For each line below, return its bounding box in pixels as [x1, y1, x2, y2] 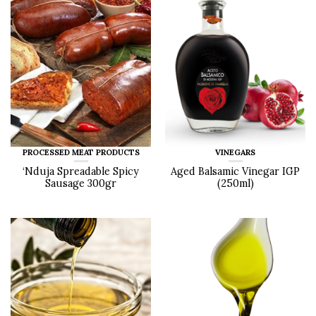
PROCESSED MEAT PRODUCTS [22, 147, 140, 158]
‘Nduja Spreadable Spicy [23, 165, 139, 178]
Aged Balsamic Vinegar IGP [171, 165, 300, 178]
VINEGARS [215, 147, 255, 158]
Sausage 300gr [45, 177, 116, 190]
